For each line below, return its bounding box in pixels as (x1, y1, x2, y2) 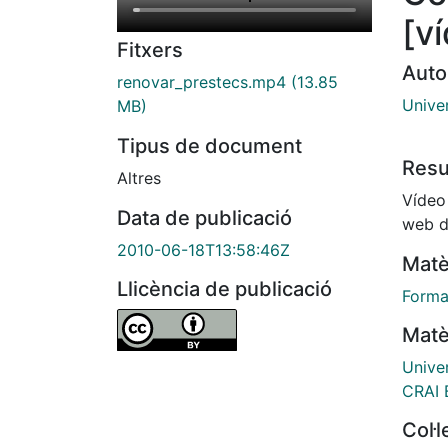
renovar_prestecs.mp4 (117, 72, 286, 93)
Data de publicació (117, 206, 292, 231)
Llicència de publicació (117, 277, 332, 302)
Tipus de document (117, 134, 302, 159)
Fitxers (117, 38, 183, 63)
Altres (117, 168, 161, 189)
